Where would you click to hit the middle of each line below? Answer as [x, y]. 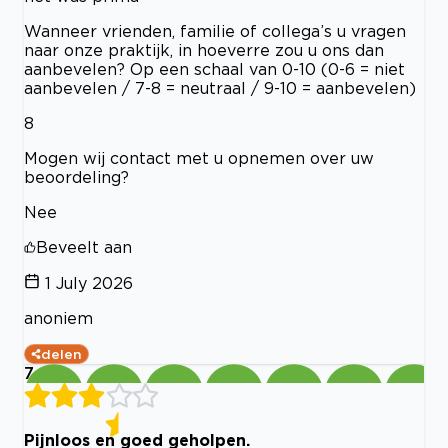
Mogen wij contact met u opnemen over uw [199, 158]
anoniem [58, 318]
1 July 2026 [89, 283]
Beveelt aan [84, 247]
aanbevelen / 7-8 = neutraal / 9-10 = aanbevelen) [220, 88]
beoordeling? [76, 177]
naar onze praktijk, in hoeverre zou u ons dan [204, 50]
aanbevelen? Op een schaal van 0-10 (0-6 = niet [214, 69]
